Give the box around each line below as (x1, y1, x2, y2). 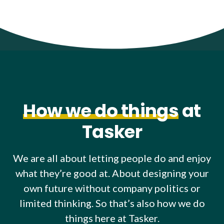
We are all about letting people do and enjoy (13, 152, 211, 164)
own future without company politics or (23, 182, 200, 194)
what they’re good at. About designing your (15, 167, 209, 179)
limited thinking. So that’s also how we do (19, 197, 205, 209)
